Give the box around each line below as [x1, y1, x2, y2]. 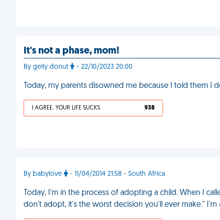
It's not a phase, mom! [24, 46, 119, 56]
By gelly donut [24, 63, 70, 71]
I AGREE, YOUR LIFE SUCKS [32, 105, 100, 111]
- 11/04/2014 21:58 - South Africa [68, 170, 165, 178]
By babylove [24, 170, 64, 178]
